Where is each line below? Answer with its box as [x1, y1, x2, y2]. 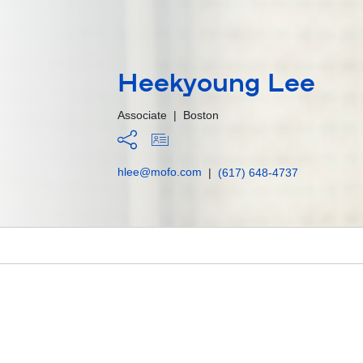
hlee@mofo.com [117, 164, 203, 178]
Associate [117, 108, 168, 122]
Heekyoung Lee [117, 73, 316, 96]
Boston [183, 108, 220, 122]
